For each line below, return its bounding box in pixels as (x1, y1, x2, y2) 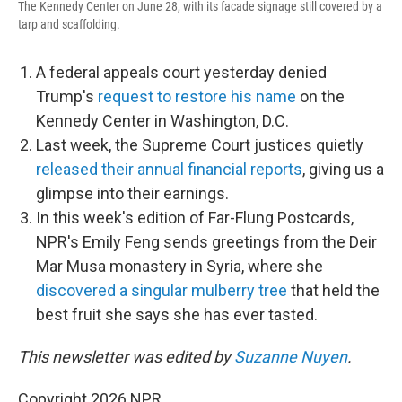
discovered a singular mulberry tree (36, 281, 287, 300)
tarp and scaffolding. (18, 17, 120, 31)
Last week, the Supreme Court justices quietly (36, 135, 363, 154)
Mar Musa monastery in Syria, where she (36, 257, 323, 275)
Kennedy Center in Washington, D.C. (36, 111, 289, 130)
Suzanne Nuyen (234, 347, 347, 366)
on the (296, 87, 345, 106)
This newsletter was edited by (18, 347, 234, 366)
